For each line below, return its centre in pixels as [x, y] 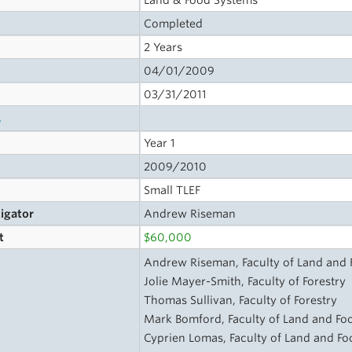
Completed [174, 24]
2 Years [163, 47]
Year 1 [160, 143]
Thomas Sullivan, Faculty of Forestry [241, 300]
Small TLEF [172, 190]
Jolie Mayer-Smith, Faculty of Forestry [245, 281]
